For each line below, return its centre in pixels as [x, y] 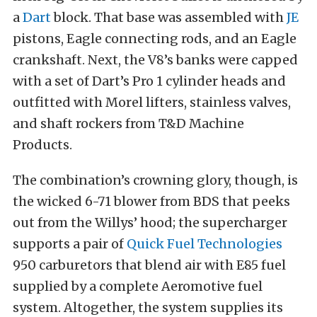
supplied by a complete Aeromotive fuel [138, 287]
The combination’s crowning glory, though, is [155, 180]
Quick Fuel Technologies [204, 244]
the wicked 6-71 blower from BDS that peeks [151, 202]
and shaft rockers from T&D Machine [128, 124]
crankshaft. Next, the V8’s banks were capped [155, 60]
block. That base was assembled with [169, 18]
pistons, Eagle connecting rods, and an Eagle [155, 39]
